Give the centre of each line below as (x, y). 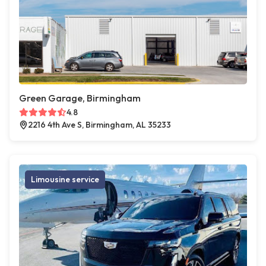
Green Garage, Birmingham (80, 98)
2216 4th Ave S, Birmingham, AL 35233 (99, 125)
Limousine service (65, 180)
